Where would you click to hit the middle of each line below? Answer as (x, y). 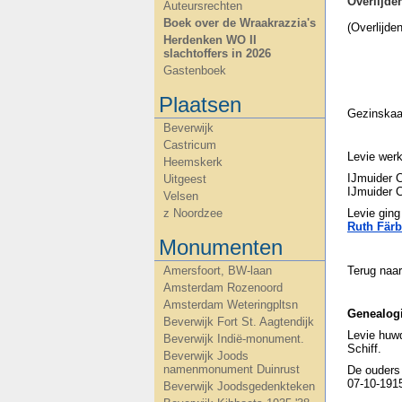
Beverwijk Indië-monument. (234, 339)
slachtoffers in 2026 (217, 53)
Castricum (190, 145)
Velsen (181, 196)
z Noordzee (193, 213)
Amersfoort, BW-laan (218, 271)
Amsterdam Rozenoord (223, 288)
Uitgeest (185, 179)
